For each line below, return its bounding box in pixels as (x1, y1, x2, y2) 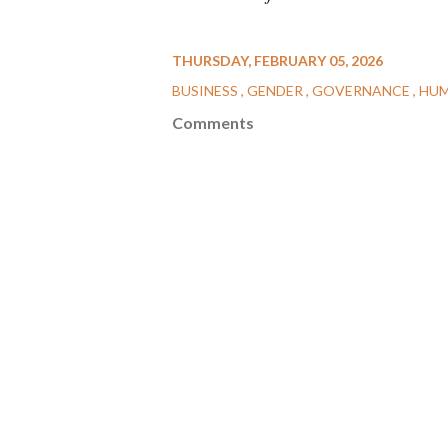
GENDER (247, 81, 306, 99)
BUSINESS (172, 81, 241, 99)
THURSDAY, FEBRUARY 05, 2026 (172, 51, 383, 69)
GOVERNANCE (312, 81, 413, 99)
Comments (172, 112, 254, 132)
